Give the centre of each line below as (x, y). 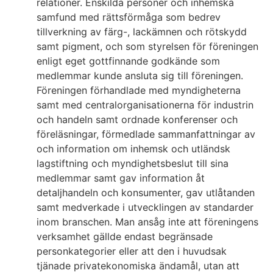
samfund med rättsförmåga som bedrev (129, 17)
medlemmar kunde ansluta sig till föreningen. (140, 75)
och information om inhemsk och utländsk (133, 148)
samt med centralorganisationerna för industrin (145, 105)
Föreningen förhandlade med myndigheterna (139, 90)
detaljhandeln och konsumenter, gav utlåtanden (146, 192)
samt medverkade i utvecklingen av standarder (145, 207)
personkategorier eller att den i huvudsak (132, 251)
